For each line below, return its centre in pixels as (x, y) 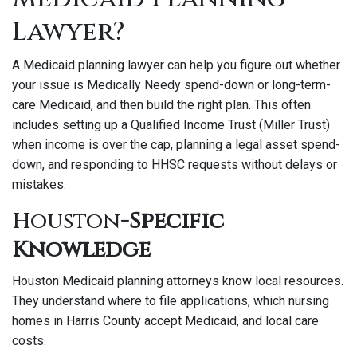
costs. (29, 341)
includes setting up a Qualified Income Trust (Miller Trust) (171, 125)
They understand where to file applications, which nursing (171, 301)
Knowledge (81, 250)
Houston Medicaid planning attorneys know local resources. (178, 281)
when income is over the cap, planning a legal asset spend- (176, 145)
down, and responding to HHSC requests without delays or (175, 165)
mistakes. (39, 184)
